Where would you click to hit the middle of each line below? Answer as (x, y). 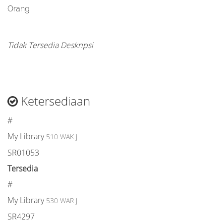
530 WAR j (62, 200)
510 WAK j (62, 137)
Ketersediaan (54, 101)
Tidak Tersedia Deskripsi (50, 45)
